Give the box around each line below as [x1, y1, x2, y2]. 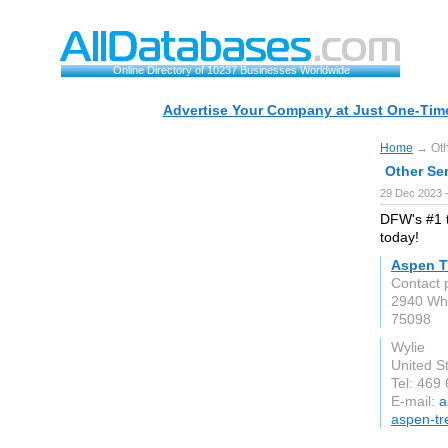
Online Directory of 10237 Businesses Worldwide [113, 64, 350, 76]
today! [380, 229, 419, 245]
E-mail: [391, 393, 439, 409]
